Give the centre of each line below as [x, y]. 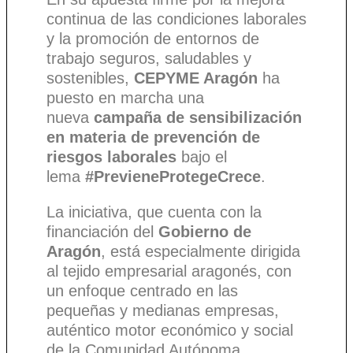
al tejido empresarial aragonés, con [169, 271]
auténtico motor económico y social [170, 331]
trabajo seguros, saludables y [149, 59]
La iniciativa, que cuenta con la [154, 212]
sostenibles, [90, 78]
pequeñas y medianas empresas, [163, 311]
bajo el [202, 157]
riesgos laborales [111, 157]
